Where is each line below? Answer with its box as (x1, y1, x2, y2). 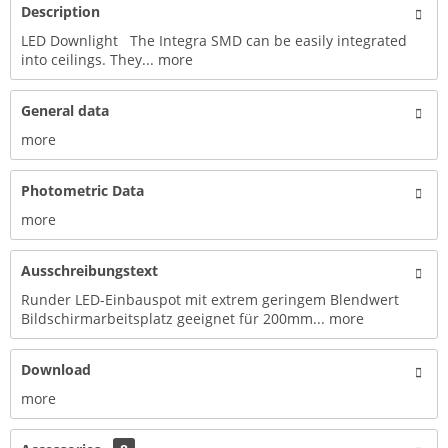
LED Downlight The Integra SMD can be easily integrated (21, 31, 407, 50)
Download (21, 360, 91, 379)
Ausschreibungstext (21, 261, 158, 280)
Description (21, 2, 100, 21)
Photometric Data (21, 181, 144, 200)
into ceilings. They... (21, 50, 154, 69)
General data (21, 101, 109, 120)
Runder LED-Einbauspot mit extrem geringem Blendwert (21, 290, 399, 309)
